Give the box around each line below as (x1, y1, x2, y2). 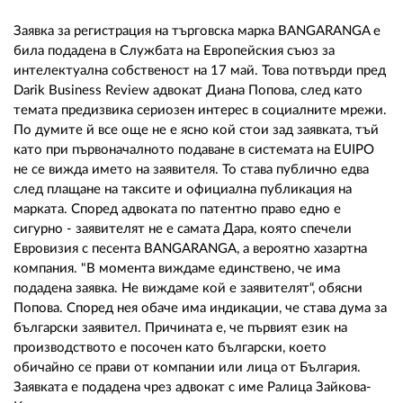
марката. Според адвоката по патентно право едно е (13, 202, 341, 217)
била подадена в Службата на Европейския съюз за (13, 44, 335, 58)
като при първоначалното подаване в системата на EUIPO (13, 143, 374, 157)
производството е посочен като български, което (13, 341, 327, 355)
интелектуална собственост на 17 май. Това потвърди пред (13, 64, 386, 78)
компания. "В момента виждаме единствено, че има (13, 262, 340, 276)
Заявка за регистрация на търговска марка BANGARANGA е (13, 24, 381, 39)
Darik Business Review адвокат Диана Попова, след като (13, 84, 363, 98)
